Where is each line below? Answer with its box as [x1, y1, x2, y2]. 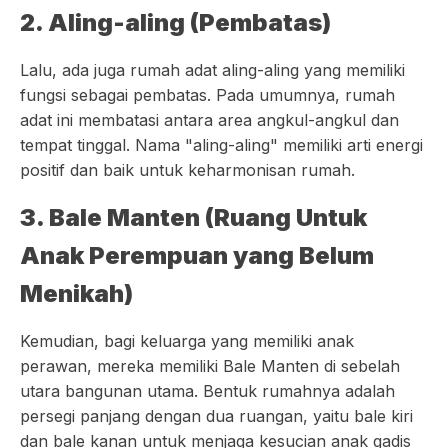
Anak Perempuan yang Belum [20, 241, 374, 270]
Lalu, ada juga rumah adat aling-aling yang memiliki [20, 60, 405, 80]
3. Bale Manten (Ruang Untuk [20, 203, 367, 232]
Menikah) [20, 279, 133, 308]
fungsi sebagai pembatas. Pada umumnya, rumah [20, 85, 395, 105]
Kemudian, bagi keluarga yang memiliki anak [20, 331, 354, 351]
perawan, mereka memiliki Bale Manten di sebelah [20, 356, 400, 376]
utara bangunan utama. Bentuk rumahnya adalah [20, 381, 395, 401]
